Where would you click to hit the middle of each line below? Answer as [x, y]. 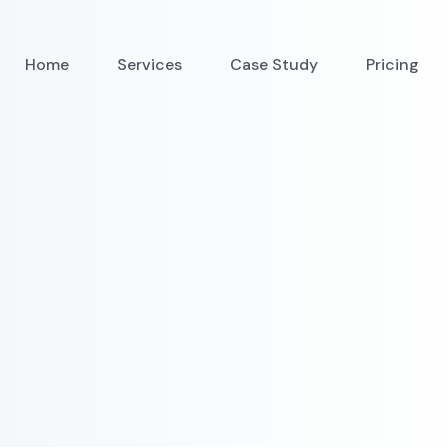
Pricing [393, 64]
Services [150, 64]
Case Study [274, 64]
